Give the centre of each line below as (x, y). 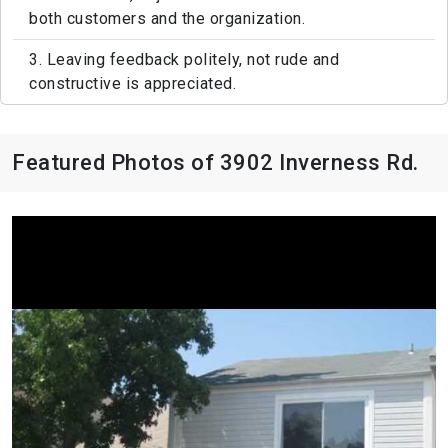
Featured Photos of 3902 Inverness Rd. (215, 163)
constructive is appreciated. (132, 84)
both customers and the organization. (167, 19)
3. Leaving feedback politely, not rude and (184, 60)
